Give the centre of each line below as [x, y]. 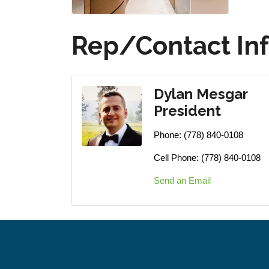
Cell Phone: [176, 158]
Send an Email [182, 181]
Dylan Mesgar [201, 94]
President [187, 111]
